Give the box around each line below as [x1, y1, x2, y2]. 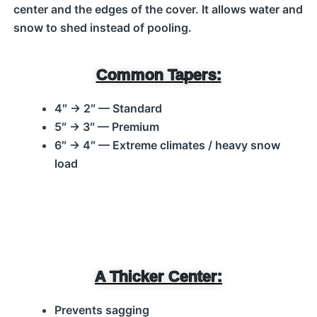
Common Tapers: [96, 66, 221, 83]
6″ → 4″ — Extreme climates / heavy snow [54, 138, 280, 152]
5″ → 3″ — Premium [54, 120, 159, 134]
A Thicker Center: [95, 267, 222, 285]
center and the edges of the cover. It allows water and [13, 2, 303, 16]
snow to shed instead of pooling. [13, 21, 192, 35]
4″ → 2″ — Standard [54, 101, 162, 115]
